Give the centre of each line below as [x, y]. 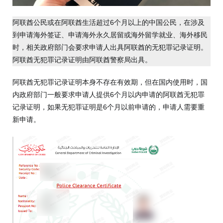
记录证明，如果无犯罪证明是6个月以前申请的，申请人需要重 [109, 107]
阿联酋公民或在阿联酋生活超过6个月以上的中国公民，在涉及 [109, 22]
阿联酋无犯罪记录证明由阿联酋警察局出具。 [82, 59]
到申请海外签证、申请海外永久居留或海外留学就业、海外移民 [110, 35]
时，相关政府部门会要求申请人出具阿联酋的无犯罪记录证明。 [110, 47]
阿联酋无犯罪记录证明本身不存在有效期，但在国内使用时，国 [110, 82]
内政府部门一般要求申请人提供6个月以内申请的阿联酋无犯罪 [109, 94]
